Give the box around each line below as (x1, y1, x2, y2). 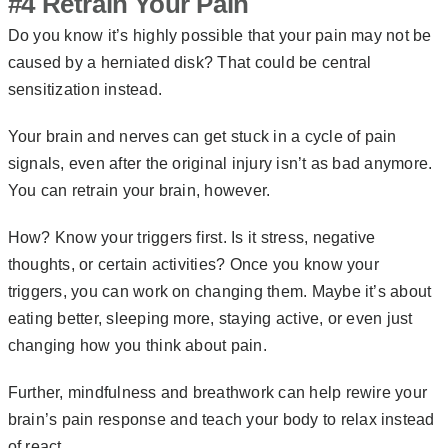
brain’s (7, 411, 58, 429)
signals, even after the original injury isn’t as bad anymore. (7, 155, 433, 173)
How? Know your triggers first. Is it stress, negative (7, 229, 376, 247)
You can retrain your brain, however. (7, 182, 275, 200)
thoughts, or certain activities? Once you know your (7, 256, 379, 274)
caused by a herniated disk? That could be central (7, 54, 372, 72)
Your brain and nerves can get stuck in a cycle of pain (7, 128, 397, 146)
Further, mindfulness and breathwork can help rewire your (7, 384, 428, 402)
